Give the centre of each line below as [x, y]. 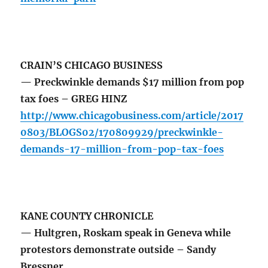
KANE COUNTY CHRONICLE [87, 216]
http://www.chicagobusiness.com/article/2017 [132, 116]
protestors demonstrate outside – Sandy [118, 250]
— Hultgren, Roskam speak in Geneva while [126, 233]
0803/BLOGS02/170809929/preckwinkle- [122, 133]
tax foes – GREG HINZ [74, 99]
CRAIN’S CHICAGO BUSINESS [92, 66]
